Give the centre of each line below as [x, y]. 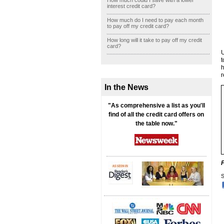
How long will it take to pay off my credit [154, 40]
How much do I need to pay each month [155, 20]
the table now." [156, 123]
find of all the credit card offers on [156, 114]
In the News [126, 87]
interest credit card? [131, 6]
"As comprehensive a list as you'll [156, 105]
